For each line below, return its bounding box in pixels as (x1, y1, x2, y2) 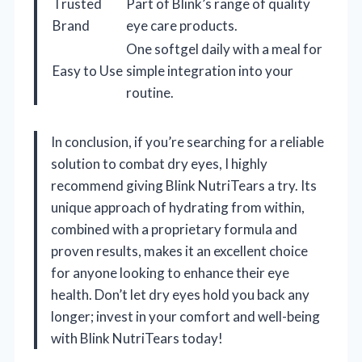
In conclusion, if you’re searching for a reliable (51, 133, 324, 151)
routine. (126, 84, 174, 102)
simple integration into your (126, 62, 293, 80)
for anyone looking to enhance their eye (51, 264, 289, 282)
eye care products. (126, 17, 238, 35)
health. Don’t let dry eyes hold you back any (51, 286, 309, 304)
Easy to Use (53, 62, 123, 80)
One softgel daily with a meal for (126, 40, 322, 58)
